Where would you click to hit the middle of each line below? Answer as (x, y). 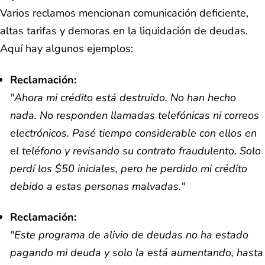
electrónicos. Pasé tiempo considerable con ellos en (133, 133)
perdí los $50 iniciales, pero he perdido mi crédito (129, 168)
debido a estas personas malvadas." (98, 186)
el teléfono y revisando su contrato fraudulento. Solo (135, 151)
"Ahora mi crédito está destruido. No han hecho (123, 97)
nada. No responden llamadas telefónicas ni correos (135, 115)
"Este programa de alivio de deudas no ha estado (129, 235)
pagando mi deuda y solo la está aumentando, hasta (137, 253)
